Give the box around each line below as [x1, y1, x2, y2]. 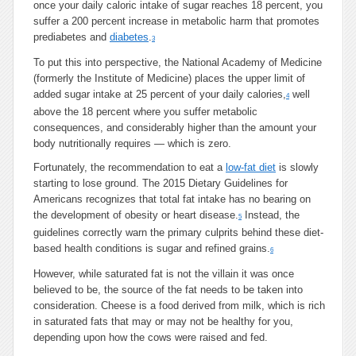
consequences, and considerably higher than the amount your [33, 122, 316, 133]
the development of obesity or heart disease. [33, 209, 238, 221]
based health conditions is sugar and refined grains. [33, 242, 270, 254]
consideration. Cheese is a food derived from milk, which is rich [33, 300, 325, 311]
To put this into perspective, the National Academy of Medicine [33, 56, 322, 68]
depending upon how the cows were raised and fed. [33, 331, 268, 343]
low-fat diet [226, 161, 276, 173]
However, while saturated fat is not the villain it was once [33, 268, 294, 280]
